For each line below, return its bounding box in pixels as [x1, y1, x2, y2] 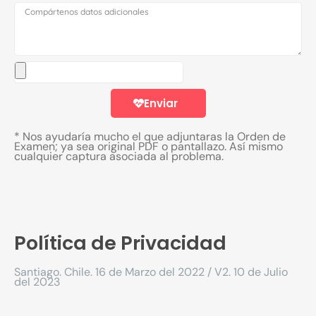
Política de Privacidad [14, 230, 226, 257]
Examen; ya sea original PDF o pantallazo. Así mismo [14, 139, 283, 154]
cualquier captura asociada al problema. [14, 149, 224, 164]
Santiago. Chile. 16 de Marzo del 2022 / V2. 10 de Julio [14, 265, 288, 280]
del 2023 [14, 274, 60, 290]
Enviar [143, 96, 178, 111]
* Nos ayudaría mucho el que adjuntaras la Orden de [14, 129, 286, 145]
